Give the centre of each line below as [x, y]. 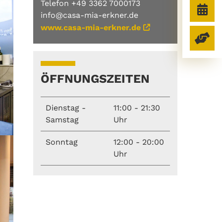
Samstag [62, 119]
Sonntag [62, 142]
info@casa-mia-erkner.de [89, 15]
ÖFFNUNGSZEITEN [95, 79]
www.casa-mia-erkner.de [91, 27]
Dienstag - [66, 108]
